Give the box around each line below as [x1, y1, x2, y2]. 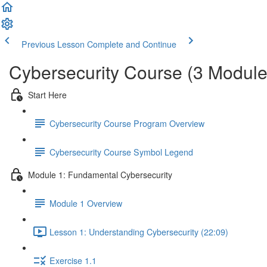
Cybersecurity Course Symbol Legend [49, 145, 193, 158]
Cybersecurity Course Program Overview [49, 117, 204, 129]
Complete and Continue [87, 38, 176, 50]
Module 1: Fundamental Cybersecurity [28, 168, 172, 181]
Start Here [28, 88, 67, 101]
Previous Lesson [21, 38, 85, 50]
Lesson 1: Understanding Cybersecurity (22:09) [49, 225, 228, 238]
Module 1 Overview [49, 197, 122, 209]
